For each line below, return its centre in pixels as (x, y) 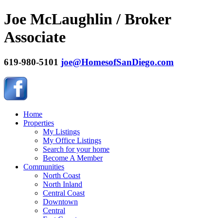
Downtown (60, 201)
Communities (44, 166)
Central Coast (64, 193)
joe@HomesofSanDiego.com (117, 62)
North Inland (63, 184)
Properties (39, 123)
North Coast (62, 175)
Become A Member (73, 158)
